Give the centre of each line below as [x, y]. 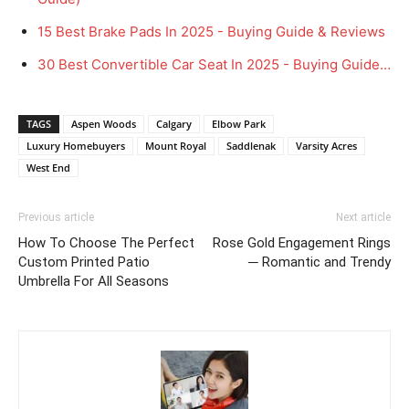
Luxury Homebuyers [76, 145]
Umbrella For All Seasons [94, 281]
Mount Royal [176, 145]
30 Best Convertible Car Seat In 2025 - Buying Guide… [214, 64]
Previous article [56, 217]
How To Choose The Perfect [106, 242]
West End [48, 167]
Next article [363, 217]
